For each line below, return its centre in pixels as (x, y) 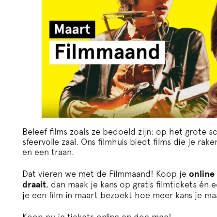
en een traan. (48, 152)
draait (34, 184)
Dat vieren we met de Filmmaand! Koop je (106, 173)
